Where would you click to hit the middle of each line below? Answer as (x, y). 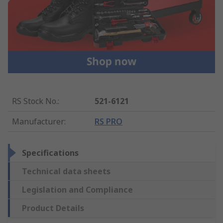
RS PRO (109, 121)
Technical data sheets (66, 171)
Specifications (50, 153)
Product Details (53, 208)
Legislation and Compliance (77, 189)
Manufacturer (38, 121)
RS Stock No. (35, 101)
